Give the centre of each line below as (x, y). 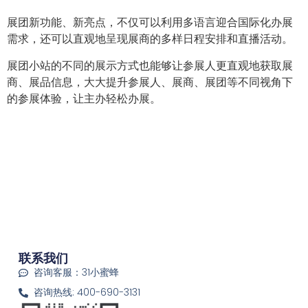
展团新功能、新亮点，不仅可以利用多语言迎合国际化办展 (150, 22)
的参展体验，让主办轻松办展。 (84, 98)
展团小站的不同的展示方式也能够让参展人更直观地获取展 (150, 65)
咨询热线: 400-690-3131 (87, 293)
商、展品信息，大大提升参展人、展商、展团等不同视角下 (150, 81)
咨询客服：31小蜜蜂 (77, 273)
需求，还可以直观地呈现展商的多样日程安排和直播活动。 (150, 39)
